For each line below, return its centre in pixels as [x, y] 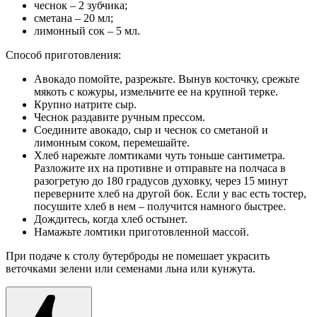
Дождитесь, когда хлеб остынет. [111, 219]
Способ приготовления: [63, 54]
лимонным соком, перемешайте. [112, 142]
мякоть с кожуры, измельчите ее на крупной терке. [156, 91]
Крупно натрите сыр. [85, 104]
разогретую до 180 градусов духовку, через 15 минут [161, 180]
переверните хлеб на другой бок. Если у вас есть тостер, [170, 193]
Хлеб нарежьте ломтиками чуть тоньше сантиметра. [160, 155]
